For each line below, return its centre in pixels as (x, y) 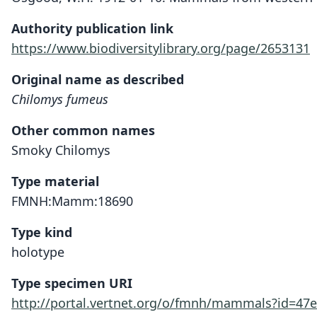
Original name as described (98, 79)
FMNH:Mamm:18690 (72, 201)
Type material (55, 181)
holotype (38, 252)
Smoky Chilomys (61, 150)
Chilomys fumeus (60, 99)
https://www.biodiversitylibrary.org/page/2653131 (161, 48)
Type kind (42, 232)
